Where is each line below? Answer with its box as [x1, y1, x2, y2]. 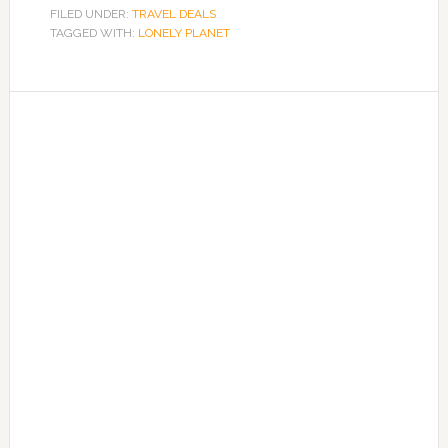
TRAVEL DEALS [131, 7, 216, 22]
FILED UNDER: [49, 7, 132, 22]
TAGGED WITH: [49, 26, 138, 41]
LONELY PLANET [137, 26, 230, 41]
